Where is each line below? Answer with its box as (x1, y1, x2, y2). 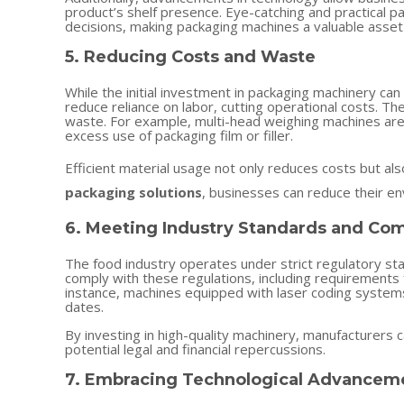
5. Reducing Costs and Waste (65, 47, 316, 67)
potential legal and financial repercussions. (65, 340, 326, 358)
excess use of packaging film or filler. (65, 126, 293, 144)
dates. (65, 298, 104, 316)
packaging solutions (65, 183, 202, 201)
